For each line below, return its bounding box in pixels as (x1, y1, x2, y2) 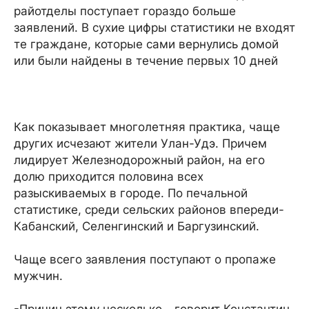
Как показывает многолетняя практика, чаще (14, 120, 280, 134)
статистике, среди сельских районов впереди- (14, 203, 284, 217)
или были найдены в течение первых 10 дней (14, 54, 278, 68)
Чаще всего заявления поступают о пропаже (14, 252, 276, 266)
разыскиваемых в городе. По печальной (14, 186, 248, 200)
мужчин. (14, 269, 63, 283)
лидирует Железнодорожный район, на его (14, 153, 265, 167)
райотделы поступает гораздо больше (14, 4, 236, 18)
